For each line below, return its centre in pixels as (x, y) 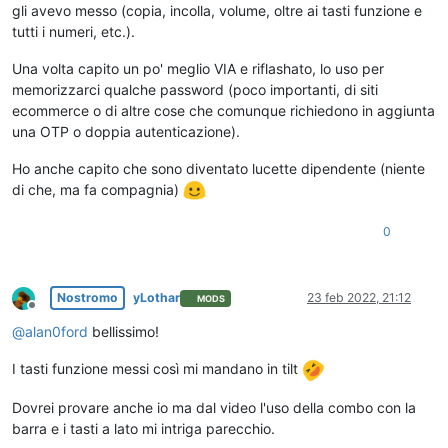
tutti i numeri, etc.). (73, 31)
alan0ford (56, 332)
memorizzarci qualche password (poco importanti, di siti (195, 89)
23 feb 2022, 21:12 (359, 298)
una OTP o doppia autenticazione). (126, 131)
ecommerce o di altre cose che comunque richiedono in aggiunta (223, 110)
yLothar (156, 298)
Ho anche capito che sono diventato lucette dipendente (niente (218, 168)
